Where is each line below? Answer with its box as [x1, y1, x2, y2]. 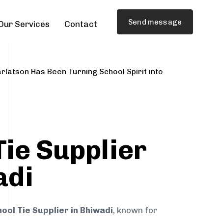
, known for [113, 205, 157, 216]
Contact [64, 19, 98, 29]
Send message [128, 17, 182, 27]
